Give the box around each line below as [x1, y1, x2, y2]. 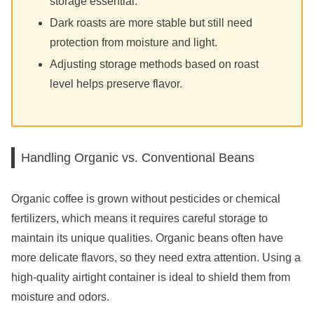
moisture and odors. [11, 290, 109, 303]
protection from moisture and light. [50, 36, 218, 48]
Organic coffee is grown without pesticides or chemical [11, 192, 280, 205]
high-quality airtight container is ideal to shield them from [11, 271, 290, 283]
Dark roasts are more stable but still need [50, 16, 253, 29]
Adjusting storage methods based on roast [50, 58, 259, 70]
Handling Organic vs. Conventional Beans [21, 150, 255, 165]
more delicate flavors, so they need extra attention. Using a [11, 251, 301, 264]
